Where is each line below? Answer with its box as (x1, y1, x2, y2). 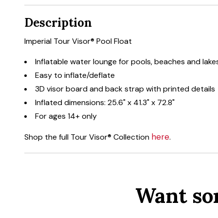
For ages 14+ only (35, 111, 97, 122)
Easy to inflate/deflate (35, 70, 115, 81)
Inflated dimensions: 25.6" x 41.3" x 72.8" (35, 97, 175, 108)
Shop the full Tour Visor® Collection (24, 132, 151, 143)
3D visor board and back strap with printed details (35, 84, 215, 94)
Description (24, 15, 92, 31)
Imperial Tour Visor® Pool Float (24, 36, 132, 47)
